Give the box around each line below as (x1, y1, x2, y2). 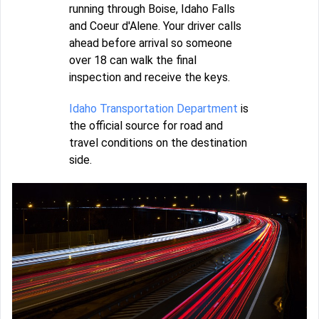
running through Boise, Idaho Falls (69, 2, 235, 16)
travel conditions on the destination (69, 136, 247, 150)
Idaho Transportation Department (69, 102, 238, 116)
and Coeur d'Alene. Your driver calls (69, 19, 241, 33)
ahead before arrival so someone (69, 36, 232, 51)
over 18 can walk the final (69, 53, 197, 68)
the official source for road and (69, 119, 223, 133)
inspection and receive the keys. (69, 70, 230, 85)
